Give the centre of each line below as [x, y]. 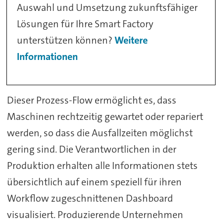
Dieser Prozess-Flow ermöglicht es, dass [91, 100]
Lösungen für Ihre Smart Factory [85, 24]
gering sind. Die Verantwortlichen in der [91, 149]
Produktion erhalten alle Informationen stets [102, 165]
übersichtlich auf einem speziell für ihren [94, 182]
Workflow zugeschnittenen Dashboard [90, 198]
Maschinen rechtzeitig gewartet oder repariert [105, 116]
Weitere [131, 40]
